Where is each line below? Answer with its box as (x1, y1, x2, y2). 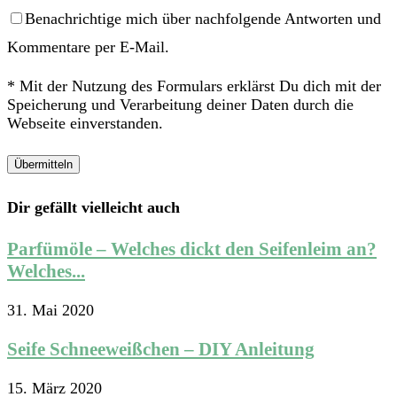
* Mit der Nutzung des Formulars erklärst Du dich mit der (7, 77, 381, 96)
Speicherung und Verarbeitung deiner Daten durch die (7, 96, 354, 114)
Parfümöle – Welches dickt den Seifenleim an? (7, 237, 377, 260)
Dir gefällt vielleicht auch (7, 198, 180, 217)
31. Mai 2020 (7, 301, 94, 320)
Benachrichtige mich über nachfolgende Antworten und (25, 10, 381, 28)
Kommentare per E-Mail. (7, 38, 169, 57)
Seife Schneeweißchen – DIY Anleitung (7, 339, 315, 361)
